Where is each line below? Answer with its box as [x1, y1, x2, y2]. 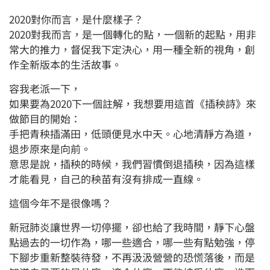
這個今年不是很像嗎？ [9, 195, 111, 211]
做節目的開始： [9, 111, 81, 127]
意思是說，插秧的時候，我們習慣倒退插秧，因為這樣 [9, 156, 255, 172]
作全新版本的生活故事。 [9, 57, 122, 72]
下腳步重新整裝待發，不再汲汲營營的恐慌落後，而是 [9, 250, 255, 265]
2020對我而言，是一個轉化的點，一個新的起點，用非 [9, 27, 256, 42]
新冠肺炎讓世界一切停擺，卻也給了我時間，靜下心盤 [9, 219, 255, 235]
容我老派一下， [9, 81, 81, 96]
